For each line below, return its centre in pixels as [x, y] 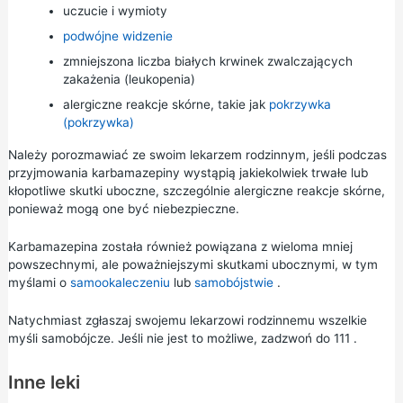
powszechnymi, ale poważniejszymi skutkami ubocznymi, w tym [193, 264]
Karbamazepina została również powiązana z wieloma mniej [180, 246]
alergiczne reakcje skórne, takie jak [166, 104]
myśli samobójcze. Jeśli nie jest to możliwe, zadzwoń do [170, 338]
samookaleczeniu [120, 282]
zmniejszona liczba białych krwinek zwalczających [207, 61]
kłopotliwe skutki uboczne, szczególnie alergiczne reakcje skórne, [196, 190]
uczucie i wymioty [115, 10]
